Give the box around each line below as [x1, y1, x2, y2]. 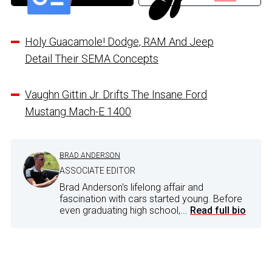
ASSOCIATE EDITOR [59, 165, 135, 175]
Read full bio [190, 204, 246, 216]
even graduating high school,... [59, 204, 190, 216]
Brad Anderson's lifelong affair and [59, 181, 203, 193]
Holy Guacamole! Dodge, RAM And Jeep [25, 35, 214, 48]
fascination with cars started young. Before [59, 192, 242, 205]
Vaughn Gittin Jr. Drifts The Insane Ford [25, 87, 207, 101]
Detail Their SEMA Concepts [25, 52, 158, 65]
